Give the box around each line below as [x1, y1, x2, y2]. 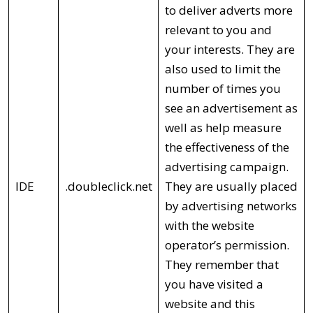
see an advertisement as [164, 99, 298, 116]
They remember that [164, 256, 279, 272]
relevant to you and [164, 21, 272, 38]
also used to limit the [164, 60, 281, 77]
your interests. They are [164, 41, 295, 57]
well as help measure [164, 119, 282, 136]
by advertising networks [164, 197, 297, 214]
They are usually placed [164, 177, 298, 194]
